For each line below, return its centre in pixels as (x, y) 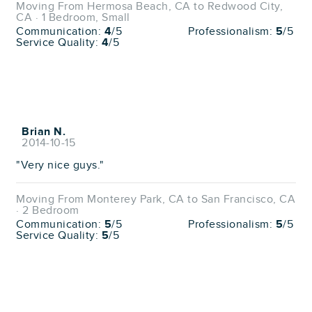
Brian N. (44, 132)
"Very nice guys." (60, 165)
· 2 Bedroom (48, 210)
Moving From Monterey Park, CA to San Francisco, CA (156, 199)
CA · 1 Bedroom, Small (73, 17)
